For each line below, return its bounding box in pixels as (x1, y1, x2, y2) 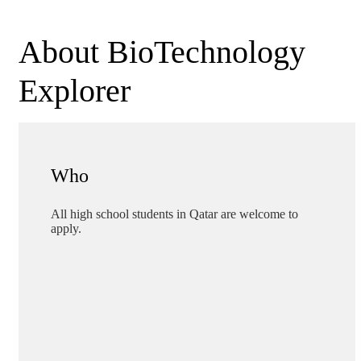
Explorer (19, 72, 131, 109)
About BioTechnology (19, 33, 305, 70)
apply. (51, 221, 81, 235)
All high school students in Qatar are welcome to (51, 206, 298, 221)
